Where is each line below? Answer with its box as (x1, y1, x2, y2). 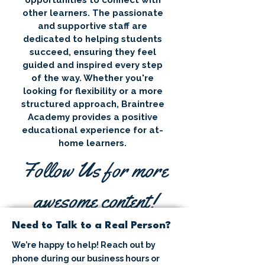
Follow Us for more (21, 157, 168, 183)
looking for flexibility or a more (22, 86, 163, 96)
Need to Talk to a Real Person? (12, 221, 171, 231)
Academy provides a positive (27, 112, 158, 122)
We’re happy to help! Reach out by (12, 240, 156, 250)
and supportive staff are (38, 21, 147, 31)
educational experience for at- (22, 125, 163, 135)
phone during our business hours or (12, 254, 160, 263)
